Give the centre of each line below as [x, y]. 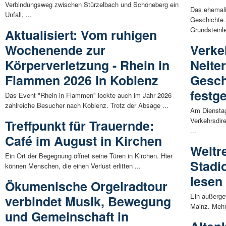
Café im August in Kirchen [83, 140]
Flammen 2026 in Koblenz [82, 80]
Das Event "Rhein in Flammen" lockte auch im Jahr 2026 [88, 95]
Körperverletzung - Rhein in [87, 65]
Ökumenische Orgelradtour [86, 186]
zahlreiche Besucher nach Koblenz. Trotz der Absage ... [87, 105]
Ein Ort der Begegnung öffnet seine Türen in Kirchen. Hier [89, 155]
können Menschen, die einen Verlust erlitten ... [73, 165]
